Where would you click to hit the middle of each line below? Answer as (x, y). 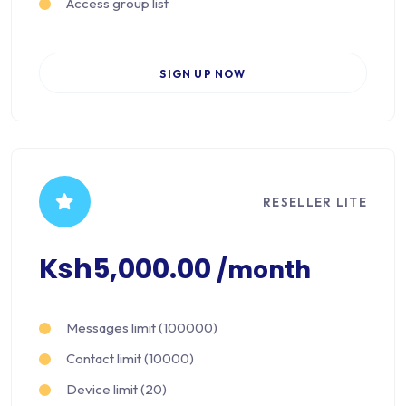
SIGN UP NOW (203, 74)
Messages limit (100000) (142, 328)
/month (264, 270)
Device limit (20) (116, 390)
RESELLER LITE (315, 202)
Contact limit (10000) (130, 359)
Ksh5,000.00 (128, 270)
